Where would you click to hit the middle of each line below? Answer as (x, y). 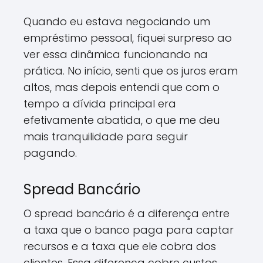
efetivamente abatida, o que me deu (122, 120)
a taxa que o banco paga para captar (129, 230)
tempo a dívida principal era (100, 104)
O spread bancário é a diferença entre (127, 213)
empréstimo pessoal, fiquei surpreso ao (128, 38)
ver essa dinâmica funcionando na (116, 54)
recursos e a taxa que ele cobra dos (120, 246)
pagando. (50, 153)
